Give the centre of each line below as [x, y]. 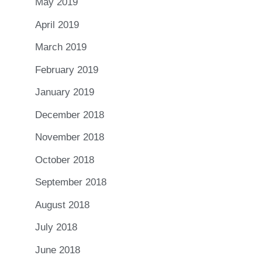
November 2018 [70, 137]
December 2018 [70, 115]
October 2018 [65, 160]
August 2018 [62, 205]
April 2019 [57, 25]
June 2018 [58, 250]
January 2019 [65, 92]
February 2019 [67, 70]
